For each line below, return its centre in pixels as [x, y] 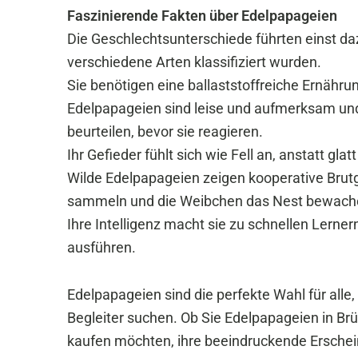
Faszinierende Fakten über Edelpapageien [202, 16]
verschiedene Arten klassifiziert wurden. [194, 62]
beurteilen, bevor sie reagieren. [165, 131]
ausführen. [101, 247]
